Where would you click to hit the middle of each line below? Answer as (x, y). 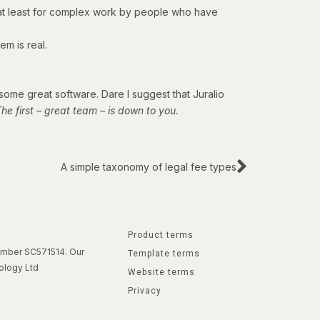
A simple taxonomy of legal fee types (149, 167)
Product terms (161, 235)
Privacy (145, 291)
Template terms (164, 254)
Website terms (162, 272)
